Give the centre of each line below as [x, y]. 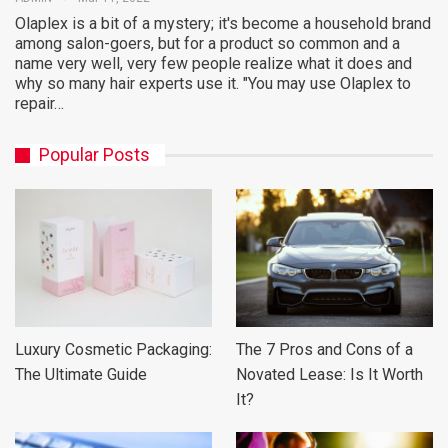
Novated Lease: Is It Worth [329, 375]
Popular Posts [94, 155]
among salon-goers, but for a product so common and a [207, 44]
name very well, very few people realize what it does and [213, 64]
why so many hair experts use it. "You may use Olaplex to [213, 84]
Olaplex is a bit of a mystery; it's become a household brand [223, 24]
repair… [39, 104]
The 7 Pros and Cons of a [324, 350]
